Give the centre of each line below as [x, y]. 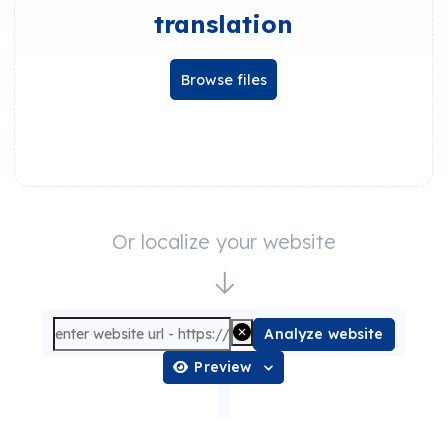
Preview [223, 367]
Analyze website [324, 333]
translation [223, 23]
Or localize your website [223, 241]
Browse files [223, 79]
